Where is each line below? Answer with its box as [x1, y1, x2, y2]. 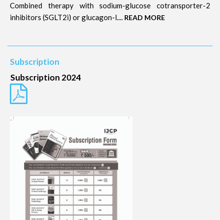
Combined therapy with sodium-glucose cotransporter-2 [10, 1, 210, 10]
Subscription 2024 [10, 72, 81, 82]
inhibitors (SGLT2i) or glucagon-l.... [10, 13, 124, 22]
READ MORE [124, 13, 165, 22]
